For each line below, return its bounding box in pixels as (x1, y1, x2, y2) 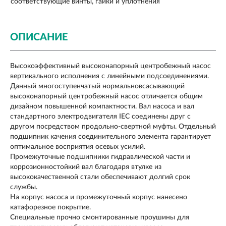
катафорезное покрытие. (10, 204, 91, 211)
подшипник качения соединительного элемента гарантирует (10, 133, 211, 141)
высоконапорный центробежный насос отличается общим (10, 93, 203, 100)
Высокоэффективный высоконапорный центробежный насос (10, 63, 211, 70)
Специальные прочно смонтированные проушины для (10, 214, 189, 221)
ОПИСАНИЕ (10, 32, 68, 43)
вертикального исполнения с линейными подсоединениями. (10, 73, 209, 80)
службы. (10, 184, 37, 191)
